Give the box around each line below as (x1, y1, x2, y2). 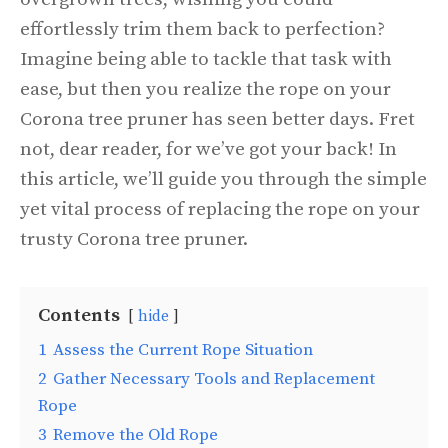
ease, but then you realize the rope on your (20, 77, 391, 101)
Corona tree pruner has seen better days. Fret (20, 107, 415, 131)
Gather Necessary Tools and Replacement (53, 367, 375, 390)
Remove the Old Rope (53, 423, 218, 446)
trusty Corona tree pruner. (20, 227, 248, 251)
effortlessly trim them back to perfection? (20, 17, 385, 41)
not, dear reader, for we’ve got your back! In (20, 137, 397, 161)
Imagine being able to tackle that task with (20, 47, 392, 71)
